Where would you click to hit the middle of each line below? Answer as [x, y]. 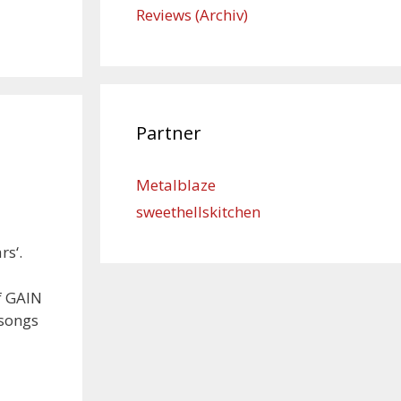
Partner [169, 133]
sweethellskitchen [198, 212]
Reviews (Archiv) [192, 15]
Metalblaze [176, 185]
